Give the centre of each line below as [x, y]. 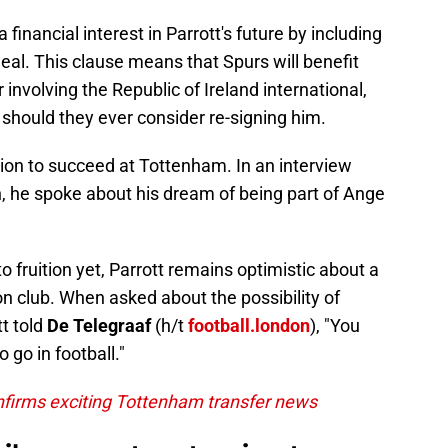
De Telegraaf [99, 326]
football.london [249, 326]
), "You [335, 326]
